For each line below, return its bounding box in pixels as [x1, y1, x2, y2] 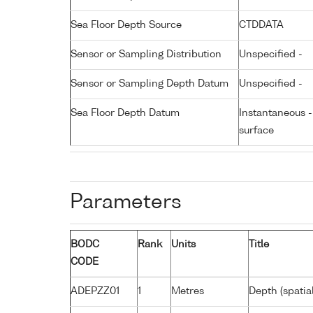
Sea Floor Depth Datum [71, 108, 180, 118]
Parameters [70, 192, 182, 212]
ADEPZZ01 [71, 286, 119, 296]
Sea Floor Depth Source [71, 20, 182, 30]
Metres [171, 286, 204, 296]
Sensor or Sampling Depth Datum [71, 78, 228, 89]
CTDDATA [239, 20, 284, 30]
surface [239, 125, 274, 136]
